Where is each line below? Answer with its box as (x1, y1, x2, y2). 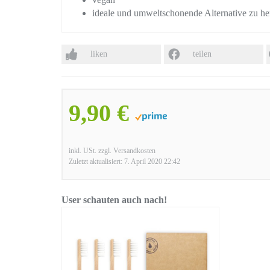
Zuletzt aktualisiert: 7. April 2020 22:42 (69, 157, 180, 166)
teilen (193, 49, 212, 58)
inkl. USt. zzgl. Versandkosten (69, 146, 155, 155)
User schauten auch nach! (61, 195, 167, 205)
